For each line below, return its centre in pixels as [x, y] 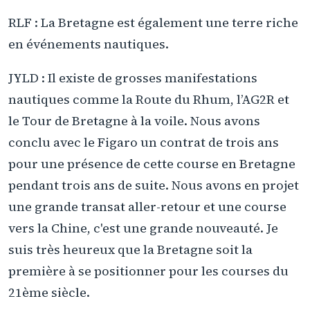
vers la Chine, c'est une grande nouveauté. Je [143, 228]
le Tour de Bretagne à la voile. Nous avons [134, 120]
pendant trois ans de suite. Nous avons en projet [154, 185]
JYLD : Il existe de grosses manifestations [133, 77]
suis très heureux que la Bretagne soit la [130, 249]
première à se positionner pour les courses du [148, 271]
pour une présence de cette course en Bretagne [152, 163]
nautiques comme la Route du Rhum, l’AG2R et [149, 99]
